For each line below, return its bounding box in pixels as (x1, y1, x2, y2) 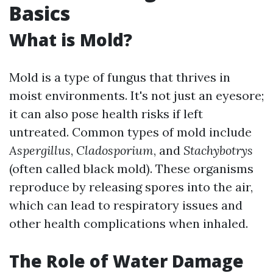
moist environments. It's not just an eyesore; (9, 88, 264, 103)
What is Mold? (9, 28, 132, 51)
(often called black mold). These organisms (9, 161, 253, 176)
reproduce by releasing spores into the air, (9, 179, 253, 194)
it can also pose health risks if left (9, 106, 203, 121)
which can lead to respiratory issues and (9, 197, 243, 213)
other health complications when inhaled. (9, 216, 248, 231)
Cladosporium (76, 143, 154, 158)
